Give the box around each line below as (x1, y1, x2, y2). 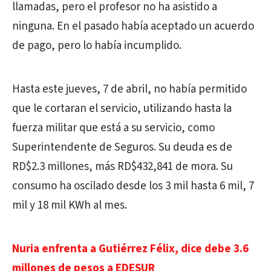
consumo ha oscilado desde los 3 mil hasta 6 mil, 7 (12, 178, 254, 194)
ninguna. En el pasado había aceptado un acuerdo (12, 18, 254, 34)
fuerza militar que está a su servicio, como (12, 120, 215, 136)
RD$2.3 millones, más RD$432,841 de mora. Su (12, 158, 233, 175)
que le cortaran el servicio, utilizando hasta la (12, 100, 232, 117)
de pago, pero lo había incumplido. (12, 38, 181, 54)
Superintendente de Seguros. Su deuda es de (12, 139, 232, 155)
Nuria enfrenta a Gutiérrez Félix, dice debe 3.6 (12, 241, 249, 257)
